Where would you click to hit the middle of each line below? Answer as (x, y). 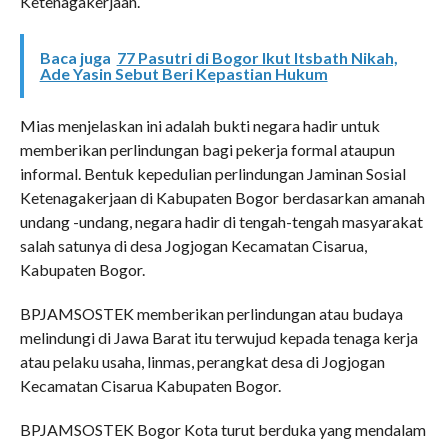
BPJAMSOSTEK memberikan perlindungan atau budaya (211, 313)
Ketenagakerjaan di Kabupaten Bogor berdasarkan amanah (222, 197)
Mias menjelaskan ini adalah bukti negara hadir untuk (199, 125)
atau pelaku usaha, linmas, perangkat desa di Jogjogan (202, 361)
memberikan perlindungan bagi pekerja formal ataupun (207, 149)
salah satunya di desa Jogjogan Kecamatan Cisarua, (193, 245)
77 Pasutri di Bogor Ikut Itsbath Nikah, (257, 57)
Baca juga (75, 57)
